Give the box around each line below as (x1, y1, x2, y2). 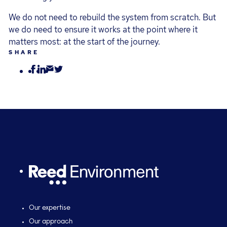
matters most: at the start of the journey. (9, 36, 161, 48)
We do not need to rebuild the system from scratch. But (9, 12, 216, 23)
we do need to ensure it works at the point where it (9, 24, 198, 35)
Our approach (29, 218, 73, 225)
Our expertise (29, 205, 71, 212)
